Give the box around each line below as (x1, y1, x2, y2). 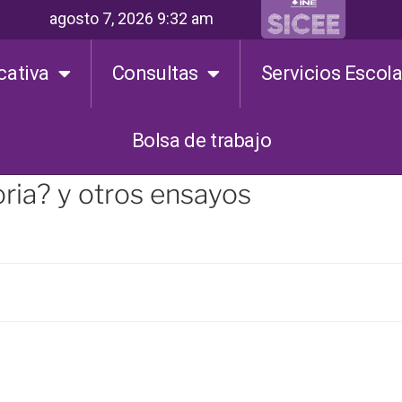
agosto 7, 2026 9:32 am (48, 8, 214, 28)
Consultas (111, 62, 199, 84)
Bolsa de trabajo (131, 129, 272, 152)
